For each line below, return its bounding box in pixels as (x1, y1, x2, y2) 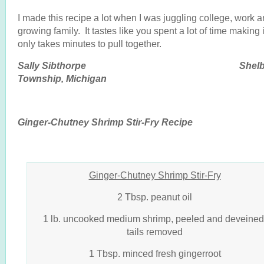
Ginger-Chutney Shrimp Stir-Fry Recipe (18, 117, 193, 127)
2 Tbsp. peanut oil (117, 192, 192, 202)
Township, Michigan (18, 73, 107, 84)
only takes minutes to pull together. (18, 38, 161, 49)
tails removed (127, 226, 183, 237)
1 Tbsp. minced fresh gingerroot (88, 248, 221, 259)
